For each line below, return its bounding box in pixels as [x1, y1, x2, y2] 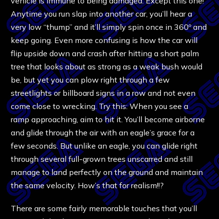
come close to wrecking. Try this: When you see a [11, 101, 189, 111]
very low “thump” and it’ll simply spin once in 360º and [11, 22, 207, 32]
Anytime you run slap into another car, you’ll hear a [11, 8, 193, 19]
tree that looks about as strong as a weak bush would [11, 61, 203, 71]
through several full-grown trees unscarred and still [11, 153, 193, 164]
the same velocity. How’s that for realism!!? [11, 180, 164, 190]
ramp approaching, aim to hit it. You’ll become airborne [11, 114, 205, 124]
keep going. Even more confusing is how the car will [11, 35, 198, 45]
